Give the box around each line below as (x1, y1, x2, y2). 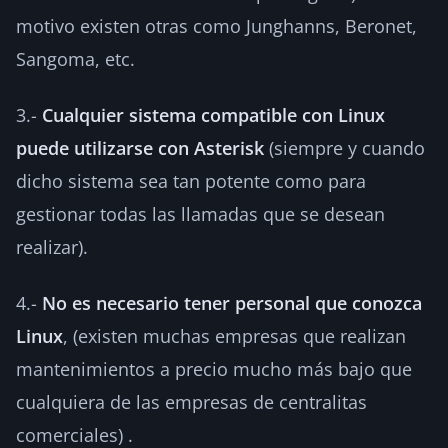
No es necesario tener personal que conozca (42, 290, 422, 315)
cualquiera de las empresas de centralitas (16, 389, 367, 414)
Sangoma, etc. (16, 46, 135, 71)
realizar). (16, 234, 88, 259)
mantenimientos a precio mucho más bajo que (16, 356, 412, 381)
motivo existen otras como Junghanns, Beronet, (16, 13, 417, 38)
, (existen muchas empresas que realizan (63, 323, 406, 348)
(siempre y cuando (264, 135, 425, 160)
